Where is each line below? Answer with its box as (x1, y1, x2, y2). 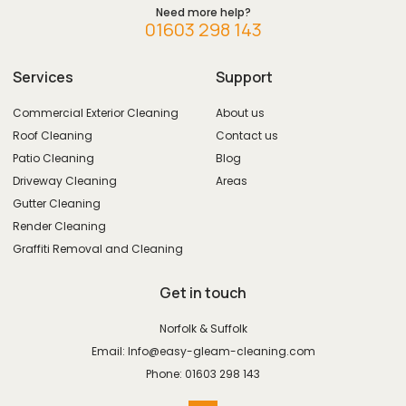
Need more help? (155, 5, 251, 21)
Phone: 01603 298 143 (146, 366, 260, 382)
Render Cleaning (13, 218, 106, 235)
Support (216, 67, 273, 88)
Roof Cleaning (13, 128, 92, 144)
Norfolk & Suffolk (159, 321, 247, 337)
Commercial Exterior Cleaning (13, 105, 179, 121)
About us (216, 105, 265, 121)
